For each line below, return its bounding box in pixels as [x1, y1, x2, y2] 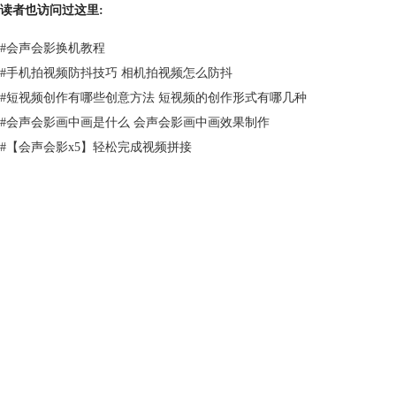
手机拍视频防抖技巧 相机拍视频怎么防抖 [6, 66, 232, 80]
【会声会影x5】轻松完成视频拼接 [6, 141, 192, 155]
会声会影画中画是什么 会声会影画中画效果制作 [6, 116, 270, 130]
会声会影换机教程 [6, 42, 105, 56]
